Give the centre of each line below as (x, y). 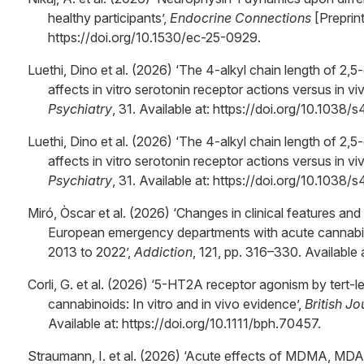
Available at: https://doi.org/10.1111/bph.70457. (184, 323)
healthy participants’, (109, 18)
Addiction (163, 252)
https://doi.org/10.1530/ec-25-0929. (154, 37)
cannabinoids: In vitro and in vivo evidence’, (176, 304)
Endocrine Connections (240, 18)
